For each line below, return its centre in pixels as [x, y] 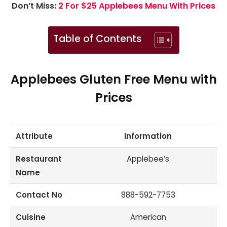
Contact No [39, 195]
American [148, 217]
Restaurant [39, 159]
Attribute [34, 136]
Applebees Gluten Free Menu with [113, 80]
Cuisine [31, 217]
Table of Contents [97, 39]
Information [148, 136]
